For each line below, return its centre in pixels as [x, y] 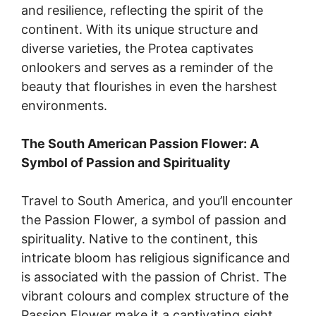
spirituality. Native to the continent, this [139, 238]
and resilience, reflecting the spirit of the [142, 10]
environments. [64, 105]
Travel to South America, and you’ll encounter [157, 200]
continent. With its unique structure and [140, 29]
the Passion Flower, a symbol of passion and [154, 219]
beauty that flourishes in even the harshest [149, 86]
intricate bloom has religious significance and [156, 257]
